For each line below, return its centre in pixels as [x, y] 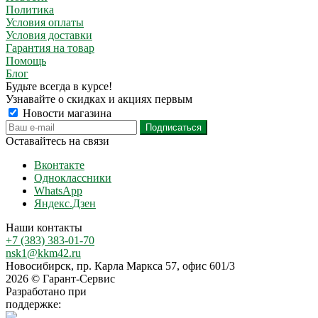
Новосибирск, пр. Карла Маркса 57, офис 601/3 [120, 265]
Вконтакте [59, 165]
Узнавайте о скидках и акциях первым [99, 99]
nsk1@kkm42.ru [43, 253]
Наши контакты [44, 227]
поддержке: [33, 304]
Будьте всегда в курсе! [59, 86]
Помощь [26, 60]
